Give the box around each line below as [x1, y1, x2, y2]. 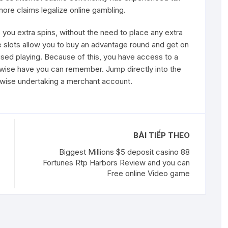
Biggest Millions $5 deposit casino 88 [59, 147, 190, 157]
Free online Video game [107, 168, 190, 178]
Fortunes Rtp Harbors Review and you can [43, 157, 190, 167]
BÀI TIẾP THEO [133, 130, 190, 140]
